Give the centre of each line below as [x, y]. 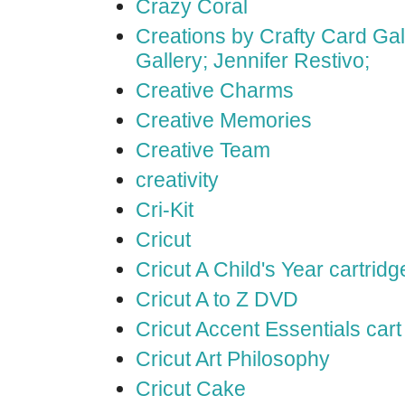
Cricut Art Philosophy [233, 359]
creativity [177, 180]
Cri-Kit [165, 210]
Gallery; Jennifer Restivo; [253, 61]
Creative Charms [215, 90]
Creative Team [203, 150]
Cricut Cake [191, 389]
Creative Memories [224, 120]
